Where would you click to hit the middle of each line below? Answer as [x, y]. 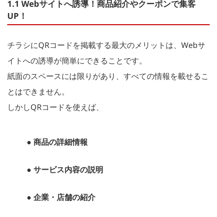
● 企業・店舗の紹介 [61, 197]
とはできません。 [38, 91]
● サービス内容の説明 [65, 169]
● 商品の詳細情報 [57, 142]
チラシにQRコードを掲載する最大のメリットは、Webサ [106, 45]
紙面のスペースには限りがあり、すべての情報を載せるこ [108, 76]
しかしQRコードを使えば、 [55, 107]
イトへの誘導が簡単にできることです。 [77, 60]
